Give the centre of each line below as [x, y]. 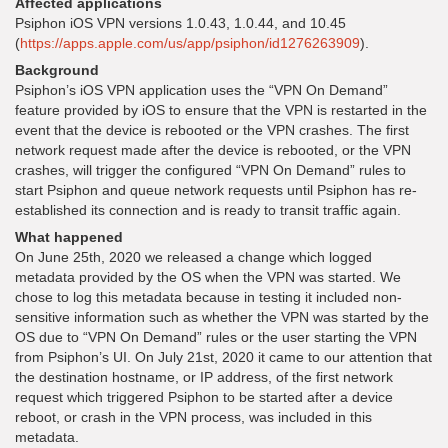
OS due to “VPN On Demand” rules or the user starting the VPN [216, 337]
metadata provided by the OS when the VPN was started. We [208, 277]
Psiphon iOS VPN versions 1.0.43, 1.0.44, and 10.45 [180, 23]
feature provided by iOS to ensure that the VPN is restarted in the [221, 110]
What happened [69, 237]
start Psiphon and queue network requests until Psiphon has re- [216, 190]
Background [57, 70]
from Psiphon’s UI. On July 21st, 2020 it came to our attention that [223, 357]
